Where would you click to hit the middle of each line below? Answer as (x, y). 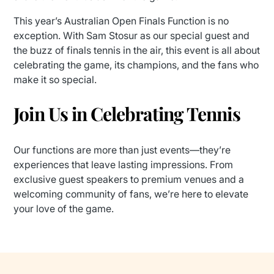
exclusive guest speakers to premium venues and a (129, 179)
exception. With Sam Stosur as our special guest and (132, 35)
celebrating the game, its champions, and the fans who (136, 65)
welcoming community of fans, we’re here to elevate (131, 194)
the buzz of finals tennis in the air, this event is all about (137, 50)
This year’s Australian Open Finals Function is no (121, 21)
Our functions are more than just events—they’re (122, 150)
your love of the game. (64, 209)
